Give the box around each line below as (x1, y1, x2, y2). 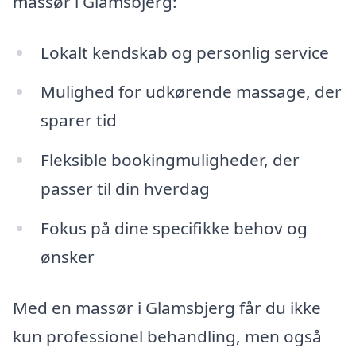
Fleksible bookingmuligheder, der (40, 149, 300, 172)
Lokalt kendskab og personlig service (40, 41, 329, 64)
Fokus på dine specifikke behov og (40, 217, 308, 240)
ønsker (40, 246, 95, 269)
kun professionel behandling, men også (13, 324, 322, 347)
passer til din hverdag (40, 177, 210, 200)
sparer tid (40, 109, 117, 132)
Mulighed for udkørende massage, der (40, 80, 342, 103)
